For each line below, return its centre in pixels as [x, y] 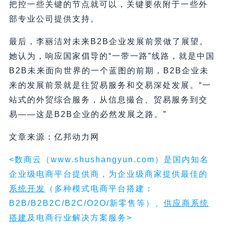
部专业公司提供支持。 [54, 19]
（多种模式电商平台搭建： [99, 189]
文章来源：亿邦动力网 [54, 137]
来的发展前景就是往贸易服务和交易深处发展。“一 [110, 85]
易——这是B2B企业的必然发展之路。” [88, 115]
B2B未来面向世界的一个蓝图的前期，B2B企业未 [109, 71]
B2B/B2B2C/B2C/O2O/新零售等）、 [86, 203]
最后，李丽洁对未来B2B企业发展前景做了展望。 [108, 42]
